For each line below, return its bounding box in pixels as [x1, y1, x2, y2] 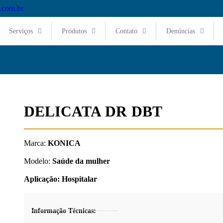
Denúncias [166, 27, 195, 35]
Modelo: [23, 157, 52, 165]
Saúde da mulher [52, 157, 110, 165]
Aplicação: [23, 175, 62, 183]
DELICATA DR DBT [23, 103, 162, 119]
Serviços [9, 27, 33, 35]
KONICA [45, 139, 81, 147]
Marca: [23, 139, 46, 147]
